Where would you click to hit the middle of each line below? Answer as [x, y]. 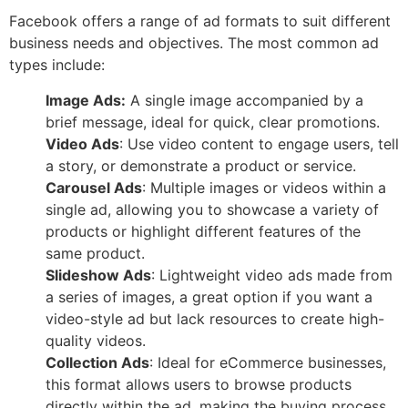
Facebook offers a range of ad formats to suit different [200, 21]
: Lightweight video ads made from [272, 275]
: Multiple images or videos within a [264, 187]
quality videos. [96, 340]
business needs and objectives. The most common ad [194, 43]
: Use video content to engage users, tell [259, 143]
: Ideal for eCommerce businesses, [268, 362]
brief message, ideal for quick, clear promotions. [213, 122]
